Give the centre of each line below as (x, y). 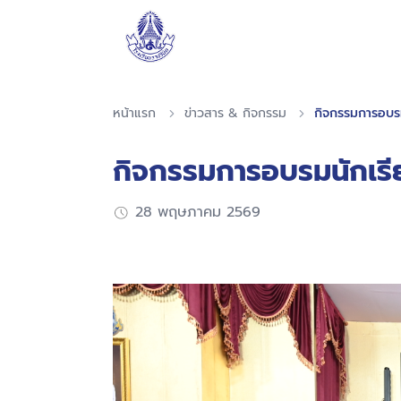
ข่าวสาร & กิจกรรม (235, 113)
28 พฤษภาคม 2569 (197, 212)
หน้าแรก (134, 113)
